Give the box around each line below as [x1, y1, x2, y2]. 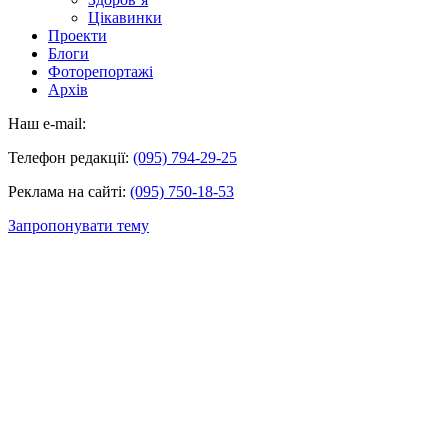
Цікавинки [88, 8, 162, 26]
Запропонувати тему [8, 216, 149, 234]
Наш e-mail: [8, 114, 86, 132]
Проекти [48, 26, 107, 44]
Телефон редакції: [8, 148, 133, 166]
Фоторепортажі [48, 62, 153, 80]
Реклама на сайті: [8, 182, 130, 200]
